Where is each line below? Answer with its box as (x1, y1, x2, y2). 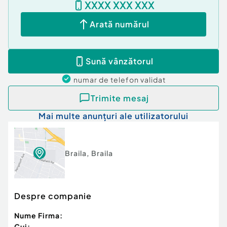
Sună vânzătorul (86, 56, 154, 67)
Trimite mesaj (90, 92, 149, 103)
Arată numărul (90, 19, 149, 30)
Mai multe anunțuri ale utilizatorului (39, 110, 188, 122)
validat (140, 75, 166, 85)
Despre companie (14, 191, 92, 202)
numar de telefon (73, 75, 140, 85)
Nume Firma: (14, 211, 63, 220)
